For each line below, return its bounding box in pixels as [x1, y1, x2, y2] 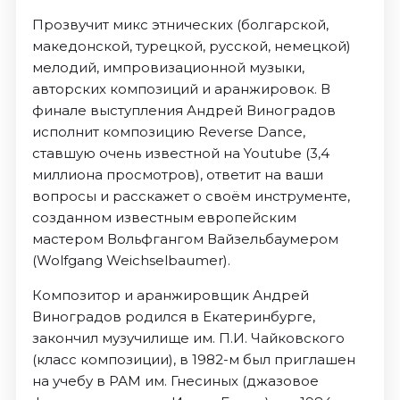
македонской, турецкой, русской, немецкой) [31, 37, 351, 55]
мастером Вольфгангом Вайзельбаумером [31, 230, 338, 248]
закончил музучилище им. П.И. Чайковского [31, 329, 345, 347]
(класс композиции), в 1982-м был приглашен [31, 351, 355, 369]
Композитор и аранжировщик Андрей [31, 287, 309, 304]
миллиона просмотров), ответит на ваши [31, 166, 323, 184]
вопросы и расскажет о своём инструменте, [31, 187, 350, 205]
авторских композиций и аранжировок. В [31, 80, 330, 98]
